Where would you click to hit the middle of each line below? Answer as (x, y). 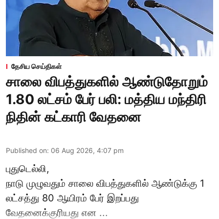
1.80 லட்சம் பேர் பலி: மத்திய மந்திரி (106, 99)
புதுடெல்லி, (28, 168)
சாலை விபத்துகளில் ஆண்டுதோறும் (107, 81)
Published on (26, 150)
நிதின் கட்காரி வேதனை (74, 117)
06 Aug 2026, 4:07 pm (87, 150)
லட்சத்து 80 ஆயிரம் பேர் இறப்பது (72, 198)
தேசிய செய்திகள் (36, 66)
